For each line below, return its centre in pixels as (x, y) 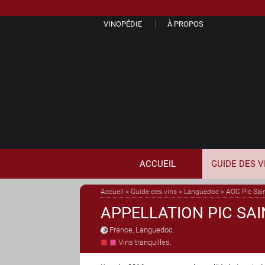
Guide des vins (154, 192)
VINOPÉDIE (123, 24)
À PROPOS (185, 24)
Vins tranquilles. (144, 242)
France (121, 230)
